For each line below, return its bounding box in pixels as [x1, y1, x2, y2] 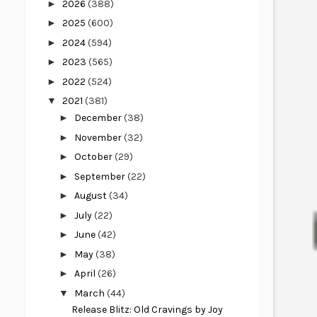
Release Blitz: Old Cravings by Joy [71, 303, 223, 316]
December [74, 112, 124, 124]
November [74, 131, 124, 144]
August [74, 190, 109, 202]
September [74, 170, 127, 183]
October [74, 151, 115, 163]
